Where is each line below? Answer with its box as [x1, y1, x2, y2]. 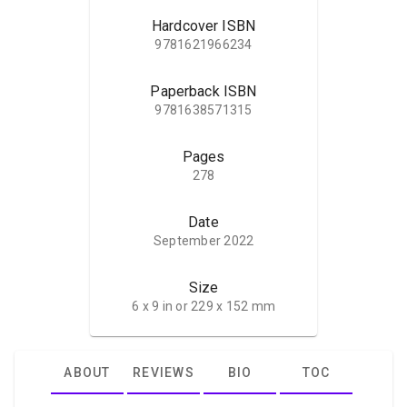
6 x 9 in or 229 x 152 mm [132, 299, 275, 314]
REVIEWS [133, 365, 194, 381]
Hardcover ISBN [151, 17, 256, 35]
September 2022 [153, 233, 254, 249]
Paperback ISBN [150, 83, 257, 101]
